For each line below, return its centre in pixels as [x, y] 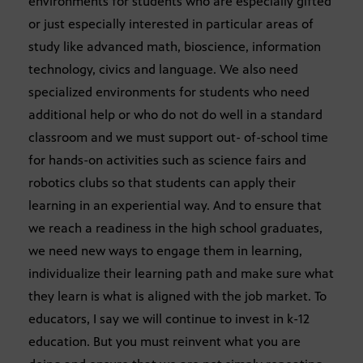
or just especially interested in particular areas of [171, 24]
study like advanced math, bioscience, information [175, 47]
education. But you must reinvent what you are [164, 342]
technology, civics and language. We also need [163, 70]
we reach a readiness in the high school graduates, [175, 228]
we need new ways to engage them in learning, [165, 251]
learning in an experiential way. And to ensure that [175, 206]
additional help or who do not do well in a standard [175, 115]
